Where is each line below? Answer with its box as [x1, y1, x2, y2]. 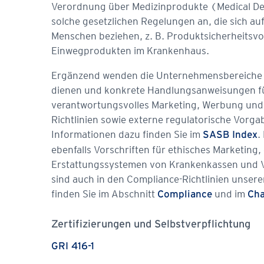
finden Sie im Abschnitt [51, 187, 157, 200]
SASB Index [203, 130, 258, 140]
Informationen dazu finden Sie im [51, 128, 203, 140]
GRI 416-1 [51, 242, 94, 251]
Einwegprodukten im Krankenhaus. [51, 44, 209, 57]
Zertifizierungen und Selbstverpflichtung [51, 219, 250, 229]
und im [212, 187, 247, 200]
